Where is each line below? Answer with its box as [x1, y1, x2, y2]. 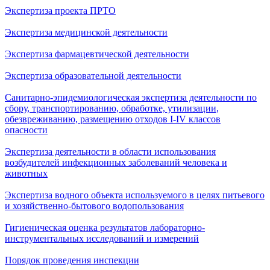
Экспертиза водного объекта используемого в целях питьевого [5, 190, 265, 201]
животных [5, 168, 48, 179]
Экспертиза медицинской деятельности [5, 27, 168, 38]
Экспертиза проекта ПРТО [5, 5, 116, 16]
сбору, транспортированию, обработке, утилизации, [5, 103, 219, 114]
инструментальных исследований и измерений [5, 233, 199, 244]
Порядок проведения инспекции [5, 255, 139, 266]
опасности [5, 125, 48, 136]
